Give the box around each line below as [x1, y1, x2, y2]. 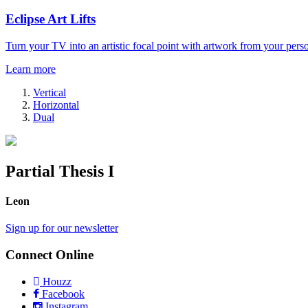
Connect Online [5, 247, 93, 262]
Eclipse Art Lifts [5, 11, 96, 26]
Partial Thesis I [5, 162, 114, 180]
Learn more [5, 63, 56, 75]
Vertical [33, 86, 66, 98]
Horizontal [33, 98, 79, 111]
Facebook [39, 287, 85, 300]
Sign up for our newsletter [5, 222, 118, 234]
